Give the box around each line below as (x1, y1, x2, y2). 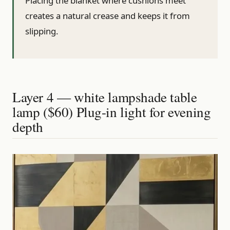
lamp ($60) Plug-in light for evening (12, 102, 211, 121)
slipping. (25, 25, 59, 37)
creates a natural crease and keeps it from (25, 9, 190, 22)
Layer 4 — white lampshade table (12, 87, 197, 106)
